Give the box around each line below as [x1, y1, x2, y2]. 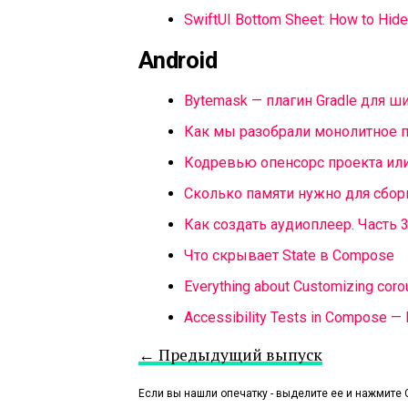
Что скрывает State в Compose [184, 246, 394, 264]
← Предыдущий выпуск [138, 343, 322, 365]
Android [138, 46, 218, 74]
